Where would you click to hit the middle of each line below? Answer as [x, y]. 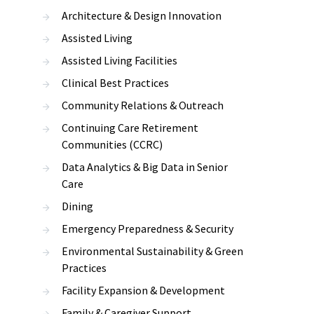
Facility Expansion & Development [143, 290]
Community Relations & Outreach [143, 105]
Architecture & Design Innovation [142, 15]
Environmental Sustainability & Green [152, 251]
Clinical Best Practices [115, 83]
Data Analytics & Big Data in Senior [145, 167]
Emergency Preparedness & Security [148, 228]
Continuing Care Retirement [130, 128]
